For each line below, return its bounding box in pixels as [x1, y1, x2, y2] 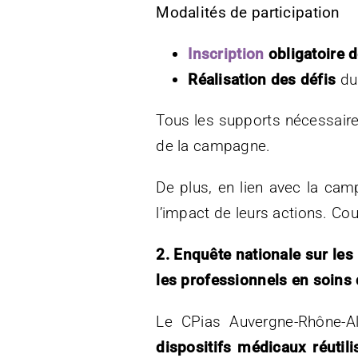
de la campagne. [156, 136, 271, 155]
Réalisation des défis [188, 70, 336, 89]
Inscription [188, 44, 265, 63]
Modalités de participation [156, 2, 340, 22]
